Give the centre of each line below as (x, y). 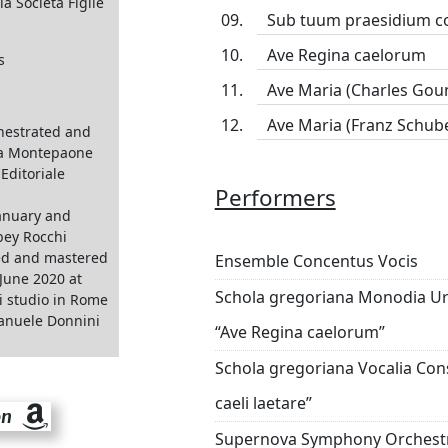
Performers (275, 197)
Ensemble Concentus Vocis (316, 261)
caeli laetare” (263, 403)
